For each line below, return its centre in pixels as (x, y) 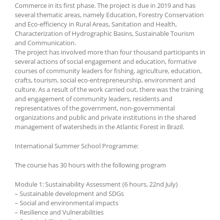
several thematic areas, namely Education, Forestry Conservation (109, 15)
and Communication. (45, 43)
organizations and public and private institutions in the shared (105, 118)
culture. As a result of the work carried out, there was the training (109, 90)
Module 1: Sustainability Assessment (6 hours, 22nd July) (96, 184)
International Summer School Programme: (77, 146)
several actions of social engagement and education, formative (106, 62)
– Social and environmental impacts (67, 203)
